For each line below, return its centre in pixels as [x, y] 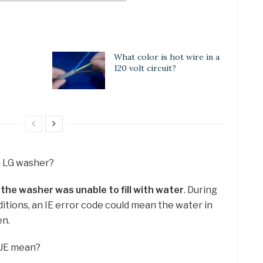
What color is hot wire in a [167, 57]
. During [200, 190]
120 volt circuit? [145, 68]
